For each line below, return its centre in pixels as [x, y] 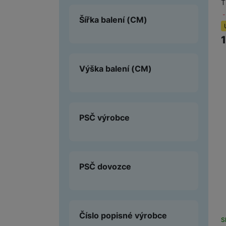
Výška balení [105, 68]
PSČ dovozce [105, 166]
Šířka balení [103, 19]
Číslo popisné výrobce [123, 215]
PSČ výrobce [104, 117]
